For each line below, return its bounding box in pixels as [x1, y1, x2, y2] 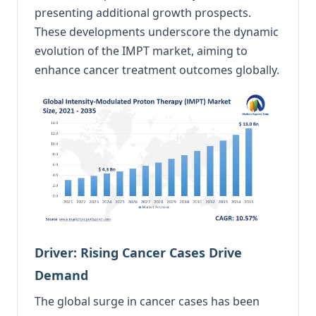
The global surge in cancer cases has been [35, 293, 260, 309]
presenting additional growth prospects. [35, 5, 251, 20]
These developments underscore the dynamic [35, 24, 279, 39]
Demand [35, 266, 88, 284]
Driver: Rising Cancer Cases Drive [35, 243, 242, 261]
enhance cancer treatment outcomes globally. [35, 62, 279, 78]
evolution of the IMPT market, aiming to [35, 43, 248, 59]
